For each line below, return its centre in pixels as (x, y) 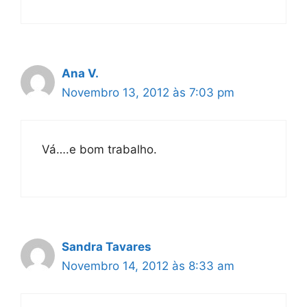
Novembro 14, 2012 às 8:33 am (148, 266)
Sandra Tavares (107, 246)
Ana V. (80, 73)
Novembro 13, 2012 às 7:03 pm (148, 92)
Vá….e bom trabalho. (99, 149)
